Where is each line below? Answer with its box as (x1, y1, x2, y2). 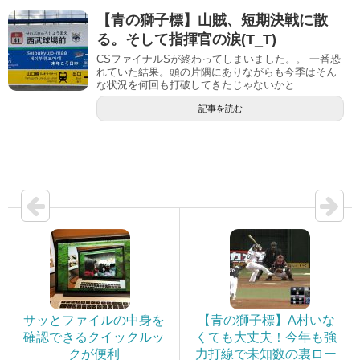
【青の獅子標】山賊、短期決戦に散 (96, 11, 328, 28)
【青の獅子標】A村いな (197, 313, 335, 327)
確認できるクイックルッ (22, 329, 165, 344)
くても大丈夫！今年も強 (195, 329, 337, 344)
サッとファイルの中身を (22, 313, 165, 327)
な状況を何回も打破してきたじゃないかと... (96, 78, 305, 91)
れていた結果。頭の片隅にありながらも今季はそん (96, 65, 337, 78)
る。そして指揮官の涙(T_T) (96, 31, 276, 47)
